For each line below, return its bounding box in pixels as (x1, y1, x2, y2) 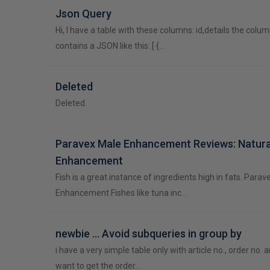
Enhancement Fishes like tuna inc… (55, 188, 187, 198)
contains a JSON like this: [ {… (55, 41, 165, 51)
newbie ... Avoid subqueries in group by (55, 227, 242, 240)
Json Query (55, 7, 111, 20)
